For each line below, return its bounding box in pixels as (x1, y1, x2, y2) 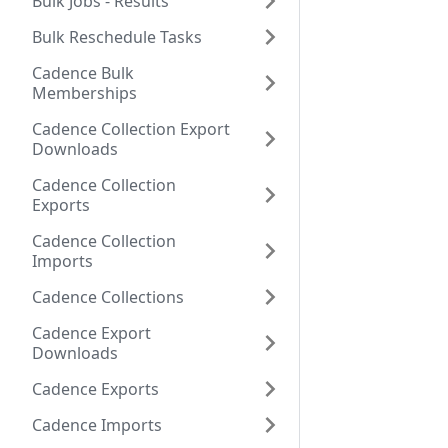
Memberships (32, 81, 137, 104)
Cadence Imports (32, 413, 162, 436)
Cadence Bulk (32, 61, 134, 84)
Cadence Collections (32, 285, 184, 308)
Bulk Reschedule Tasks (32, 25, 202, 48)
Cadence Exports (32, 377, 159, 400)
